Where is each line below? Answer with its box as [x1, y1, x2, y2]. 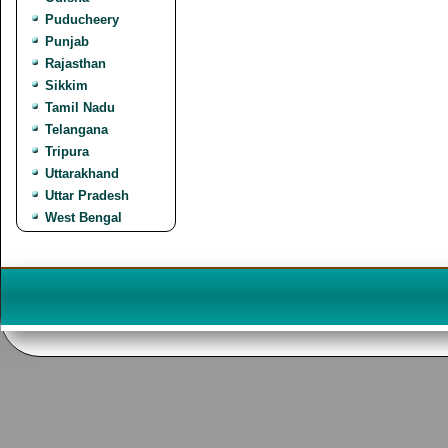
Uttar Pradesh [45, 188, 129, 203]
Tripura [45, 144, 89, 159]
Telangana [45, 122, 108, 137]
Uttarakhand [45, 166, 119, 181]
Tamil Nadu [45, 100, 115, 115]
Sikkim [45, 78, 88, 93]
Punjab [45, 34, 89, 49]
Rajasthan [45, 56, 106, 71]
